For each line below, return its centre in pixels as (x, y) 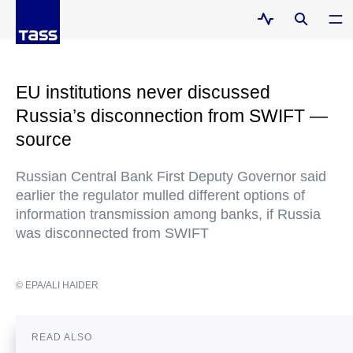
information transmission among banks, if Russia (168, 214)
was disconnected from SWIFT (112, 233)
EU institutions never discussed (143, 92)
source (44, 139)
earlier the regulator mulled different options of (160, 195)
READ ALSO (62, 337)
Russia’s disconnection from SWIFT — (172, 116)
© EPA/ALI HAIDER (57, 285)
